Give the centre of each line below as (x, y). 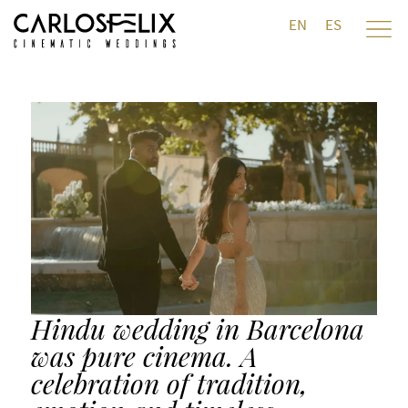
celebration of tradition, (169, 383)
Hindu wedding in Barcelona (197, 328)
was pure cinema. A (144, 356)
